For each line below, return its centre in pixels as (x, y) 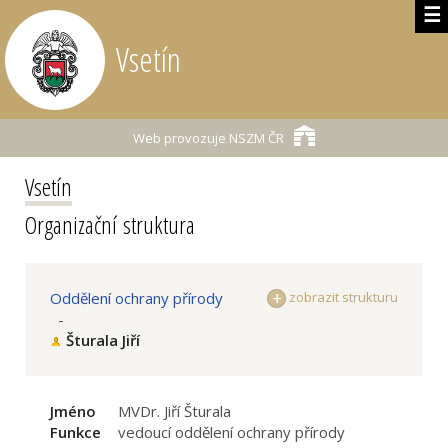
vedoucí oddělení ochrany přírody (231, 432)
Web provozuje (179, 138)
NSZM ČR (255, 138)
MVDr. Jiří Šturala (174, 411)
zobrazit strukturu (342, 297)
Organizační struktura (110, 224)
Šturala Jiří (103, 340)
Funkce (75, 432)
